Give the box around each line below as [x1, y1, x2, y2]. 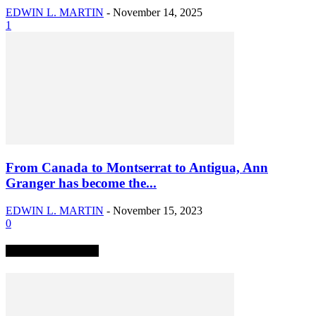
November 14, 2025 [113, 6, 202, 18]
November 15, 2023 [113, 205, 202, 217]
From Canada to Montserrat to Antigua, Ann [6, 160, 268, 176]
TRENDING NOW [6, 245, 99, 257]
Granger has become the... [6, 176, 157, 191]
